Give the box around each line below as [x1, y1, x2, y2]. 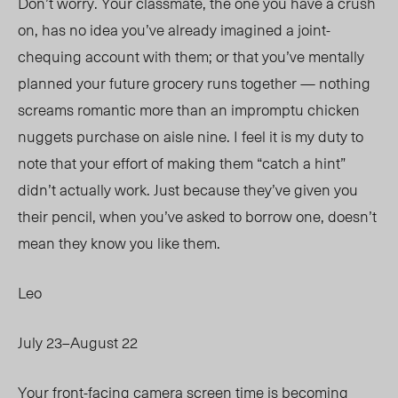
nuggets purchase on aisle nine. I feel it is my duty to [18, 124, 363, 148]
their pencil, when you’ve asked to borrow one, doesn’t [18, 204, 377, 228]
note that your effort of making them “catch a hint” [18, 151, 346, 175]
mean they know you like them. [18, 231, 224, 255]
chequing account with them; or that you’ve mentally [18, 44, 364, 68]
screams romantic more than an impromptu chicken [18, 98, 360, 122]
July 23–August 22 [18, 330, 138, 354]
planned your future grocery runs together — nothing [18, 71, 370, 95]
